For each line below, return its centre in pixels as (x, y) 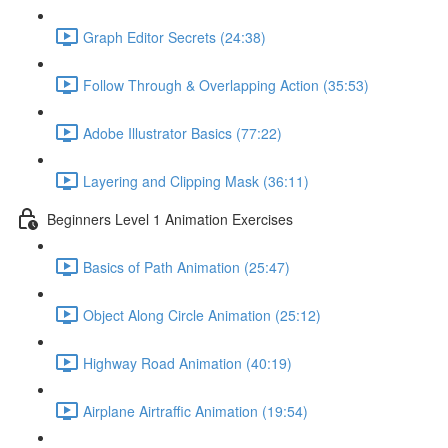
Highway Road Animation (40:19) (187, 362)
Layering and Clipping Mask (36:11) (196, 180)
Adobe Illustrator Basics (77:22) (182, 132)
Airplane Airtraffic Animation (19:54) (195, 410)
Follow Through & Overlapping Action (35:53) (226, 84)
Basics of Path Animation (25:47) (186, 266)
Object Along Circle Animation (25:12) (202, 314)
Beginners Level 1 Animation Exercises (170, 218)
